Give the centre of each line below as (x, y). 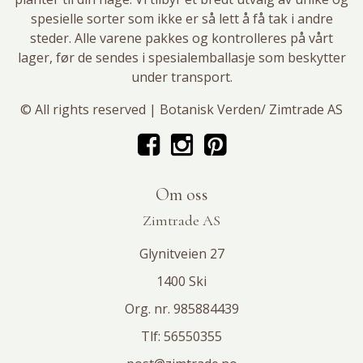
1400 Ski (181, 282)
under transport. (181, 77)
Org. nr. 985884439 (181, 309)
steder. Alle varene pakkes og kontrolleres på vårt (181, 38)
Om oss (181, 194)
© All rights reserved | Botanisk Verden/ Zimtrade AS (181, 110)
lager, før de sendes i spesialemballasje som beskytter (181, 58)
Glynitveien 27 (181, 254)
